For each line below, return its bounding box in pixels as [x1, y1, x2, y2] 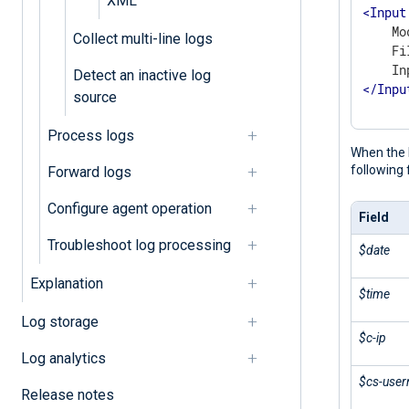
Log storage [20, 312, 99, 330]
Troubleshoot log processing [47, 236, 231, 254]
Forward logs [47, 163, 131, 181]
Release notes [20, 385, 114, 404]
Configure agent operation [47, 199, 212, 217]
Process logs [47, 126, 134, 144]
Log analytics [20, 349, 106, 367]
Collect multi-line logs [72, 29, 213, 47]
